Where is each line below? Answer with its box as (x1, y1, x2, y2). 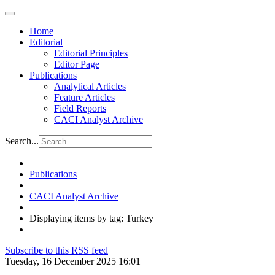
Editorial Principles (54, 48, 128, 58)
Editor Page (54, 59, 99, 69)
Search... (5, 136, 39, 146)
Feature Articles (54, 92, 115, 103)
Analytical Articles (54, 81, 126, 91)
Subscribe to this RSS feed (5, 245, 108, 255)
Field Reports (54, 103, 106, 114)
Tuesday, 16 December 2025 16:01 (5, 256, 141, 266)
